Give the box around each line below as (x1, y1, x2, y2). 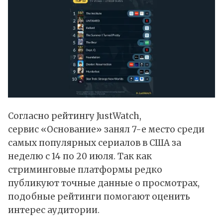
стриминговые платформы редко (8, 164, 162, 176)
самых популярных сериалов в (8, 137, 149, 149)
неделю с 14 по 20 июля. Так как (8, 151, 152, 162)
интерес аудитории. (8, 205, 100, 216)
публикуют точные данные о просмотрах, (8, 178, 200, 189)
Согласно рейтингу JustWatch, (8, 111, 141, 122)
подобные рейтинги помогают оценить (8, 191, 190, 203)
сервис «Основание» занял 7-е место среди (8, 124, 205, 135)
